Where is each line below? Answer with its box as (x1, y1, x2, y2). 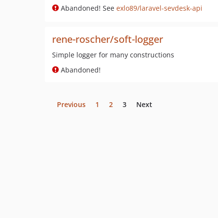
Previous (57, 100, 86, 109)
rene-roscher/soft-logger (52, 33, 163, 46)
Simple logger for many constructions (52, 50, 174, 59)
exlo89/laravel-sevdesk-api (116, 3, 202, 13)
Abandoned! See (59, 3, 116, 13)
